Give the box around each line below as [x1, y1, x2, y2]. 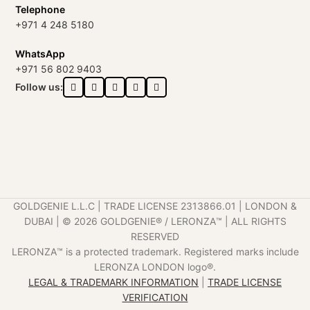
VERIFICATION [122, 291, 188, 303]
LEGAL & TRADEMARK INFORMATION [28, 275, 199, 288]
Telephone [15, 3, 66, 16]
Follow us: [15, 81, 64, 93]
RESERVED [131, 230, 179, 242]
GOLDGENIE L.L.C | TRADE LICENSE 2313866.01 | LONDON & [13, 199, 297, 212]
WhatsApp [15, 48, 66, 60]
